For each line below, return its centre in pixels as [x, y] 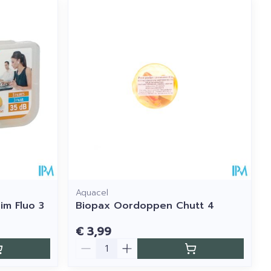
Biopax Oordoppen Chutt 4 [145, 205]
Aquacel [92, 192]
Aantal [91, 243]
